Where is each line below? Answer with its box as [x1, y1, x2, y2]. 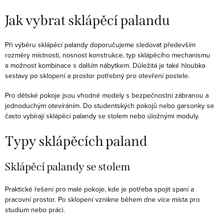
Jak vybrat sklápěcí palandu [5, 12, 170, 29]
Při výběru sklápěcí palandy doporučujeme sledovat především [5, 40, 195, 50]
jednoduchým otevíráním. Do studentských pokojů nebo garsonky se [5, 101, 214, 111]
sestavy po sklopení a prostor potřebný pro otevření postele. [5, 71, 190, 81]
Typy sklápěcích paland [5, 133, 147, 149]
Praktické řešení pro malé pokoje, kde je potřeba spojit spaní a [5, 184, 194, 194]
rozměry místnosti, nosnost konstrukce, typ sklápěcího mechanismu [5, 50, 210, 60]
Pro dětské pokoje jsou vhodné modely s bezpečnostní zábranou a [5, 90, 209, 101]
